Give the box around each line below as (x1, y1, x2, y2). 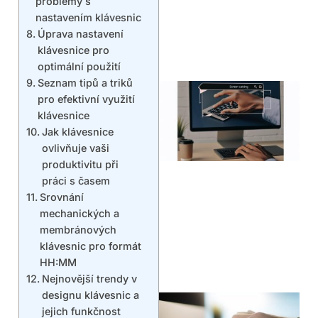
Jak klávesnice (41, 126, 114, 138)
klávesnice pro (37, 44, 109, 57)
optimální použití (37, 60, 121, 73)
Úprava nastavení (37, 28, 124, 40)
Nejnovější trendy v (41, 273, 137, 285)
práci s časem (41, 175, 110, 187)
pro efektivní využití (37, 93, 135, 106)
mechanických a (39, 207, 119, 220)
